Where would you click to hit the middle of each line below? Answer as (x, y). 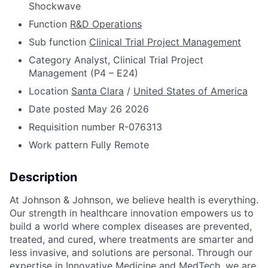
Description (43, 177)
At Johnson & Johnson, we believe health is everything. (134, 200)
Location (50, 91)
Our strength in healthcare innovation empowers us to (132, 213)
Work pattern (60, 144)
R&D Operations (106, 24)
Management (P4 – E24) (83, 73)
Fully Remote (120, 144)
